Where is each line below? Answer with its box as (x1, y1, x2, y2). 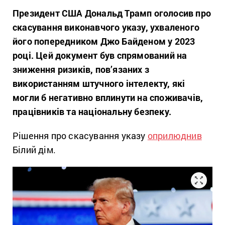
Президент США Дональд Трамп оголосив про (13, 7, 211, 19)
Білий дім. (13, 144, 56, 156)
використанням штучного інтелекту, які (13, 77, 185, 89)
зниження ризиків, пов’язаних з (13, 63, 149, 75)
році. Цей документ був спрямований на (13, 49, 187, 61)
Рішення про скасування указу (13, 130, 148, 142)
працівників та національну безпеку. (13, 105, 172, 118)
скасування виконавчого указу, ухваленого (13, 21, 200, 33)
